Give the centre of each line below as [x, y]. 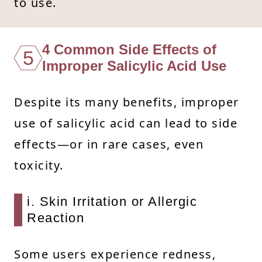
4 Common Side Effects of [129, 49]
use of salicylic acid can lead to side [126, 123]
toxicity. [39, 165]
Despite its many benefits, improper [127, 102]
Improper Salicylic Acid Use [134, 65]
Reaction [56, 218]
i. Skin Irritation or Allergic [112, 201]
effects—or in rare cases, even [109, 144]
